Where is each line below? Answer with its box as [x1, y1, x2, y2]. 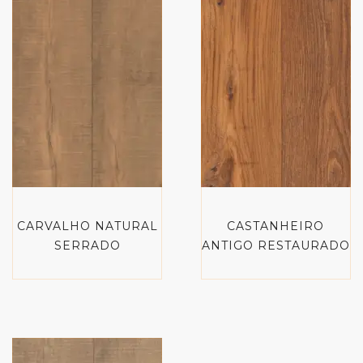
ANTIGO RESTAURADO [201, 237, 350, 253]
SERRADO [53, 237, 121, 253]
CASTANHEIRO [227, 218, 325, 233]
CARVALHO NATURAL [16, 218, 158, 233]
